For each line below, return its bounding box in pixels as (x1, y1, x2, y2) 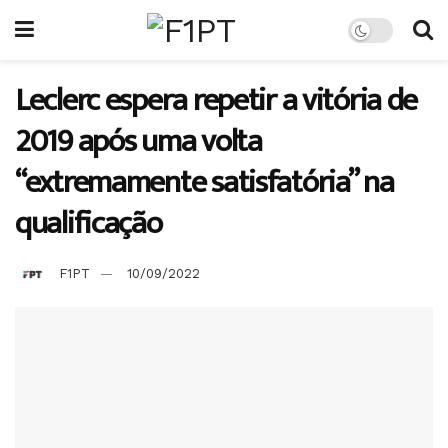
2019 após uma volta (15, 115, 262, 168)
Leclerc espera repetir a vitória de (15, 74, 418, 127)
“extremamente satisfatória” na (15, 156, 394, 209)
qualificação (15, 197, 162, 250)
